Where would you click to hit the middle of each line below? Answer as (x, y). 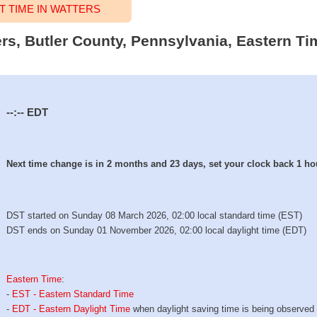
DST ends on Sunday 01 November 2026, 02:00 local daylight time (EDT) (157, 231)
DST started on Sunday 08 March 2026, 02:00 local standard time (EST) (155, 216)
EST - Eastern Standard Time (73, 294)
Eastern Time (34, 279)
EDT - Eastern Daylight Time (71, 309)
